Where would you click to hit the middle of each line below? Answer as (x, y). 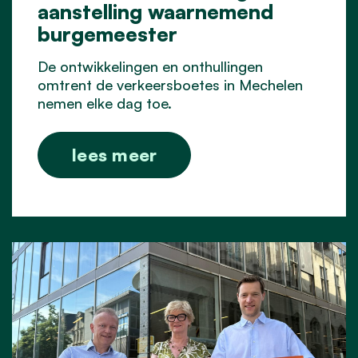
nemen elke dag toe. (105, 103)
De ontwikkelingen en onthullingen (150, 66)
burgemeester (107, 33)
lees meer (115, 154)
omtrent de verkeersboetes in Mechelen (170, 84)
